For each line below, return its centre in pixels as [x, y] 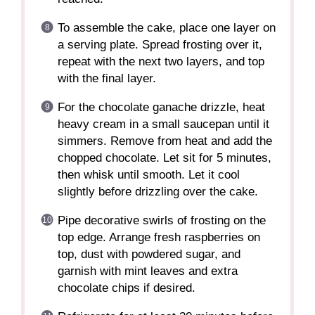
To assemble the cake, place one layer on [166, 27]
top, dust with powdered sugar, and [149, 254]
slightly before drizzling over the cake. [157, 191]
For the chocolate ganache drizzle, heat [161, 107]
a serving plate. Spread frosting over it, [160, 44]
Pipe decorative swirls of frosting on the [161, 220]
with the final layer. [107, 78]
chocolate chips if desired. [126, 288]
